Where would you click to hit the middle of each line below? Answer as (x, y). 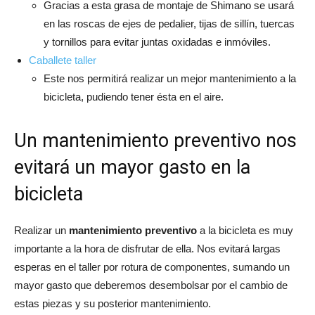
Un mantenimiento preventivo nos (155, 140)
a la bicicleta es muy (245, 230)
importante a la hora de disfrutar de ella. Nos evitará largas (147, 248)
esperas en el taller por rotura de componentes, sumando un (152, 266)
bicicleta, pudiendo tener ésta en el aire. (134, 96)
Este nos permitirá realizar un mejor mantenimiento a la (170, 78)
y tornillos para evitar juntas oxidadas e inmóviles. (157, 41)
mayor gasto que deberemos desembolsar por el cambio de (151, 285)
